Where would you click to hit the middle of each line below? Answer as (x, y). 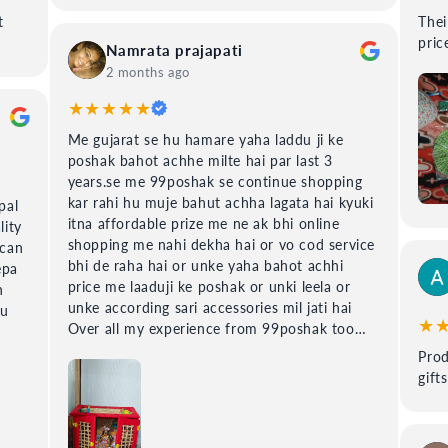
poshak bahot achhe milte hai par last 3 (200, 161)
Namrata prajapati (174, 50)
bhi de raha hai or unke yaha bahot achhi (205, 266)
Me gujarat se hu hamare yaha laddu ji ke (205, 140)
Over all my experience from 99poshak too (211, 329)
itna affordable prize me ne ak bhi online (203, 224)
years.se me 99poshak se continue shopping (215, 182)
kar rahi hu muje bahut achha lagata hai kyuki (220, 203)
